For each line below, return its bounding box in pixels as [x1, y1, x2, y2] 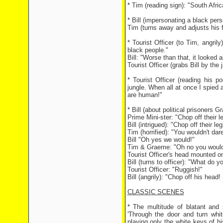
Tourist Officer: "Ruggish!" [127, 166, 203, 173]
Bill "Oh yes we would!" [127, 136, 195, 143]
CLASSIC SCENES [127, 188, 184, 196]
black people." [127, 46, 168, 54]
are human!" [127, 91, 162, 99]
